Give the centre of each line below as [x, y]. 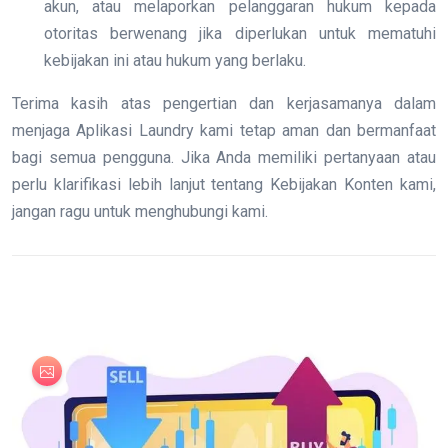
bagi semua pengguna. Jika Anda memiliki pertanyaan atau [224, 158]
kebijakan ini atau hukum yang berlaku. [175, 61]
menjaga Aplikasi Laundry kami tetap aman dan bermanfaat [224, 131]
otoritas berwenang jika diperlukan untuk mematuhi [240, 34]
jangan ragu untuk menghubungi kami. [140, 212]
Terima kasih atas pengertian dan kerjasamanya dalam [224, 104]
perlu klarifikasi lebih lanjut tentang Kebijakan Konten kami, [224, 185]
